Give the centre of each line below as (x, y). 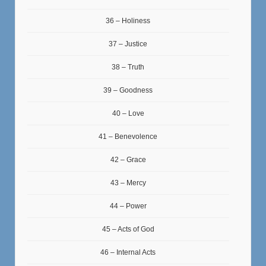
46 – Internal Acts (128, 252)
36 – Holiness (128, 20)
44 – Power (128, 206)
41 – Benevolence (128, 136)
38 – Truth (128, 67)
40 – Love (128, 113)
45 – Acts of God (128, 229)
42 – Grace (128, 159)
